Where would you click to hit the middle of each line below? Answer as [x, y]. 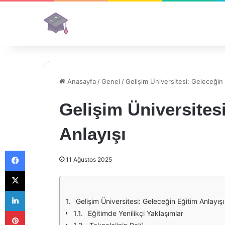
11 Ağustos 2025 [89, 159]
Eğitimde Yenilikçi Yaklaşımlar [136, 213]
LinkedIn [38, 190]
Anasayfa [81, 81]
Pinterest [39, 210]
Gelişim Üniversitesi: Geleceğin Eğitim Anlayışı [150, 201]
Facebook [40, 150]
